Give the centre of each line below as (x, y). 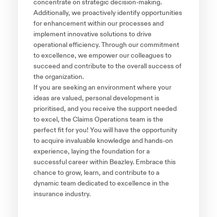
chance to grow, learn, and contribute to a (96, 173)
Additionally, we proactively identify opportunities (108, 13)
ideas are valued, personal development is (96, 99)
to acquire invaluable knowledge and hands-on (103, 141)
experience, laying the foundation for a (91, 152)
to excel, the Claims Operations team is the (98, 120)
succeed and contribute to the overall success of (107, 67)
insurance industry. (62, 194)
